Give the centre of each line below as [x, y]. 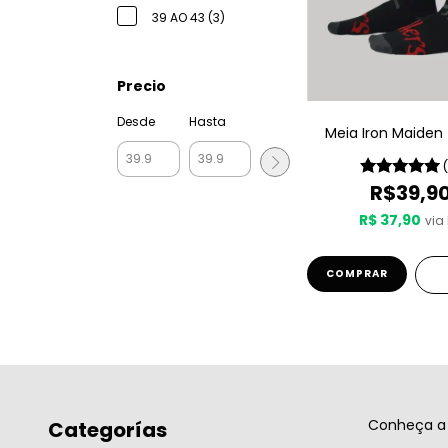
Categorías [107, 429]
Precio [141, 86]
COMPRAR [356, 273]
